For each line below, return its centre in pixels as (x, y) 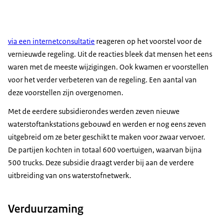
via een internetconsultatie (51, 41)
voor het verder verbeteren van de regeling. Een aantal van (102, 80)
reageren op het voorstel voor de (148, 41)
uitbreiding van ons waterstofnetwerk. (70, 176)
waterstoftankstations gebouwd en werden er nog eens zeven (107, 124)
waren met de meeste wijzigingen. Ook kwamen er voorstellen (108, 67)
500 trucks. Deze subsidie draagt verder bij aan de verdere (101, 163)
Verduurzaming (46, 208)
